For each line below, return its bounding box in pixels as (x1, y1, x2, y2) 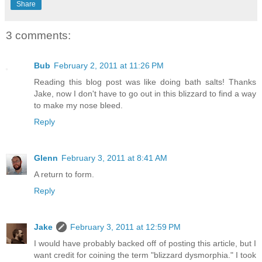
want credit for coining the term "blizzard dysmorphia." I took (34, 250, 256, 260)
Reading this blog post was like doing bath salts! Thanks (34, 77, 256, 87)
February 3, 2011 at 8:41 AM (61, 153, 167, 163)
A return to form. (34, 170, 94, 180)
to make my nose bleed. (34, 101, 123, 111)
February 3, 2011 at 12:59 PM (70, 222, 181, 232)
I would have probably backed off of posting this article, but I (34, 239, 256, 249)
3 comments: (6, 29, 71, 42)
